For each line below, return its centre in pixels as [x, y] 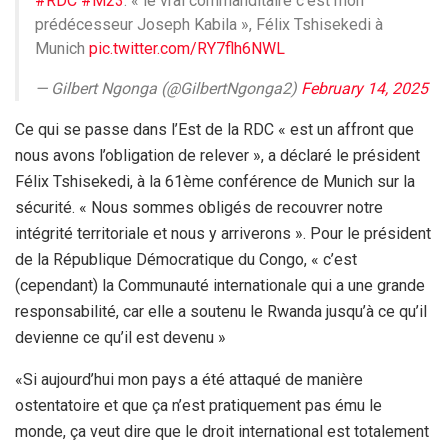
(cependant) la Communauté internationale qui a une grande [220, 286]
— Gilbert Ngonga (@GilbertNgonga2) [168, 89]
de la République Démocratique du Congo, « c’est [186, 260]
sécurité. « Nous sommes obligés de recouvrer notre [199, 208]
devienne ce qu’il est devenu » [120, 338]
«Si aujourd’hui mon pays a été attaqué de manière [189, 380]
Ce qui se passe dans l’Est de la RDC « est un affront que [214, 130]
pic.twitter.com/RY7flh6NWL [187, 49]
